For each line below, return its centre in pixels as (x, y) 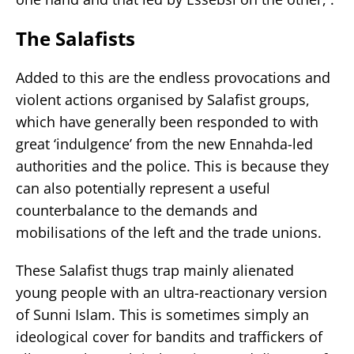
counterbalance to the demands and (137, 210)
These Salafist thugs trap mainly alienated (155, 270)
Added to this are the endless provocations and (173, 77)
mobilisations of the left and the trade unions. (169, 232)
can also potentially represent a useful (143, 188)
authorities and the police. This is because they (172, 166)
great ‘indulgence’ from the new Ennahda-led (164, 143)
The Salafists (75, 38)
